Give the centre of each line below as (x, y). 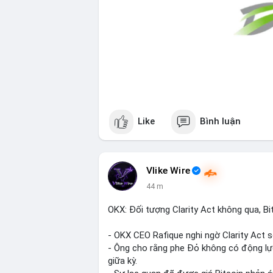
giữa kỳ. (122, 261)
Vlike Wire (168, 170)
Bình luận (220, 122)
